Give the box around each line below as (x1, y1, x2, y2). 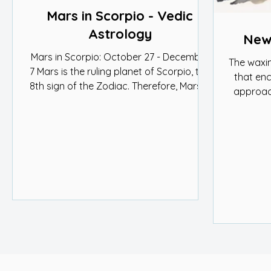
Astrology (88, 25, 152, 42)
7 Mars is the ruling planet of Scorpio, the (30, 65, 37, 77)
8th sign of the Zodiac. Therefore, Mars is (29, 80, 211, 92)
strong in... (97, 94, 142, 106)
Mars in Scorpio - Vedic (47, 7, 193, 24)
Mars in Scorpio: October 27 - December (30, 51, 209, 63)
